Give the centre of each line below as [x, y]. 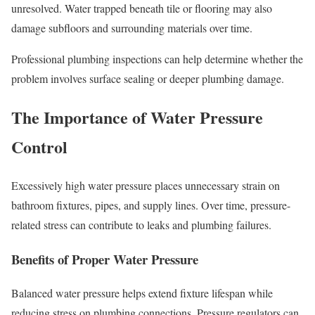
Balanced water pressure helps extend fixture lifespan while [142, 293]
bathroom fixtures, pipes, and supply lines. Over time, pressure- [151, 205]
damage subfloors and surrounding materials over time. [132, 28]
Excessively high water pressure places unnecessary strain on [146, 185]
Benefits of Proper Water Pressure [105, 259]
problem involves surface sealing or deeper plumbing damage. [148, 79]
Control [39, 147]
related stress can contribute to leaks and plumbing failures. [141, 224]
